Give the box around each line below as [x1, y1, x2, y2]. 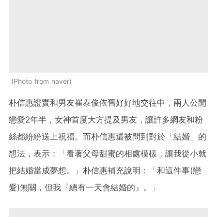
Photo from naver [14, 77, 69, 86]
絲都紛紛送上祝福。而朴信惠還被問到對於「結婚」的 [9, 132, 206, 142]
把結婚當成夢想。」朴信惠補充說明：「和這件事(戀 [9, 166, 201, 176]
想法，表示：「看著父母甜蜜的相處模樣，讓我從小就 [9, 149, 206, 159]
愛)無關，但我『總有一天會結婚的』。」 [9, 183, 160, 193]
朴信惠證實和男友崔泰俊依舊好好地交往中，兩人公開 [9, 98, 206, 108]
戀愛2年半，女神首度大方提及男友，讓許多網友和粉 [9, 115, 203, 125]
